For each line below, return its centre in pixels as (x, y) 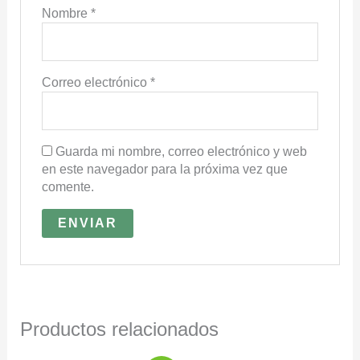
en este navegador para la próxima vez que (165, 170)
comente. (68, 187)
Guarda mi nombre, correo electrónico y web (182, 152)
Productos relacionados (119, 329)
